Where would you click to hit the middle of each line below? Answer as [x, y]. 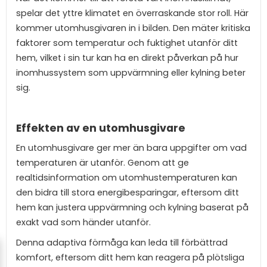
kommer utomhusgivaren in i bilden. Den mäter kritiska [133, 28]
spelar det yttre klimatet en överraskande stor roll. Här [132, 13]
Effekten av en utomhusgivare [101, 128]
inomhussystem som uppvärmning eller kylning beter [131, 72]
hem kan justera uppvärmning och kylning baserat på [132, 208]
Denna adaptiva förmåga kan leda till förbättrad [122, 242]
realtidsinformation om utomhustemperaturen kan [127, 178]
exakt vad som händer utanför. [85, 223]
